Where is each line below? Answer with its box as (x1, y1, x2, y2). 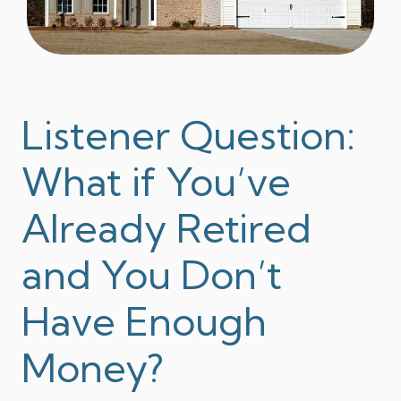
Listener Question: (21, 110, 355, 159)
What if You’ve (21, 157, 291, 206)
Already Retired (21, 203, 311, 252)
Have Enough (21, 296, 267, 346)
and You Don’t (21, 250, 282, 299)
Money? (21, 343, 164, 392)
